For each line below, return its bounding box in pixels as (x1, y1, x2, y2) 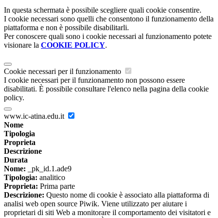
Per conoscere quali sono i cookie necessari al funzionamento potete (4, 32, 212, 41)
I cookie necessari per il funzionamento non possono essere (4, 76, 185, 85)
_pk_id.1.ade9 (26, 164, 72, 173)
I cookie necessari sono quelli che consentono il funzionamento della (4, 15, 214, 23)
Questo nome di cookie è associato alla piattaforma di (44, 191, 209, 200)
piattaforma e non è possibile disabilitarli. (4, 23, 129, 32)
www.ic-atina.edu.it (4, 112, 66, 121)
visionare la (4, 41, 41, 50)
